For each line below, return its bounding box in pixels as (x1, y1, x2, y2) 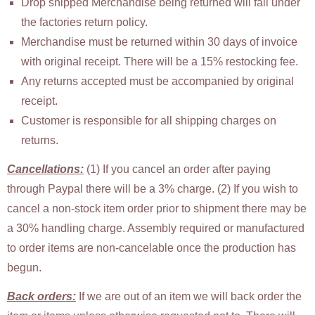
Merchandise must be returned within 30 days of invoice (21, 36, 297, 49)
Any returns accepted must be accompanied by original (21, 75, 294, 88)
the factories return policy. (21, 16, 148, 29)
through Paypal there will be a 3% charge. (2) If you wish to (7, 183, 298, 195)
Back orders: (7, 290, 76, 302)
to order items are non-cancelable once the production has (7, 242, 296, 255)
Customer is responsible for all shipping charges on (21, 115, 276, 127)
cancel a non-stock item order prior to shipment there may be (7, 202, 307, 215)
